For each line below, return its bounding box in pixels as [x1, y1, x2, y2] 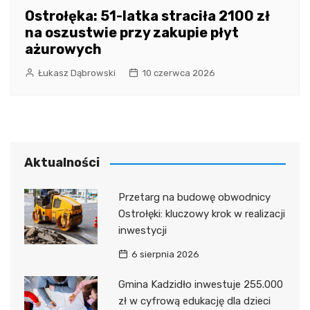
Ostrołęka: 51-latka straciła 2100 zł [25, 8, 270, 25]
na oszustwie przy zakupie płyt [25, 24, 239, 42]
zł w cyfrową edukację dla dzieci [118, 295, 271, 308]
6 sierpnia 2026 [131, 249, 199, 260]
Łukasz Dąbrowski [38, 68, 116, 79]
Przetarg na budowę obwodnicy [118, 191, 271, 204]
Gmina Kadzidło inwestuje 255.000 [118, 278, 283, 291]
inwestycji [118, 224, 167, 237]
